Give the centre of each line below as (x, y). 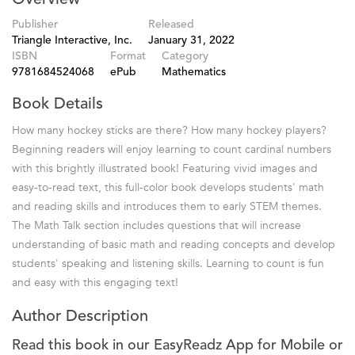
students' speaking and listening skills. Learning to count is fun (168, 263)
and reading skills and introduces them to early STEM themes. (167, 206)
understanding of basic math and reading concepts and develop (174, 244)
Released (171, 24)
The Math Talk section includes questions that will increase (157, 225)
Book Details (57, 104)
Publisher (35, 24)
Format (128, 56)
